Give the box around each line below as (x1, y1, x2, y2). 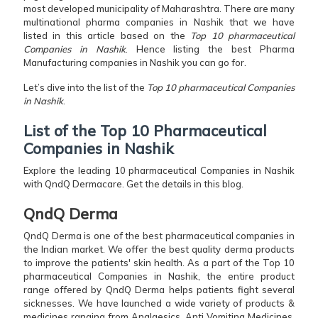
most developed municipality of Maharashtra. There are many (23, 3, 295, 15)
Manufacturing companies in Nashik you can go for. (23, 57, 248, 69)
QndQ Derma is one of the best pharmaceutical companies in (23, 230, 295, 242)
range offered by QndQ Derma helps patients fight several (23, 284, 295, 296)
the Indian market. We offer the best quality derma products (23, 243, 295, 256)
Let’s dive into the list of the (23, 82, 145, 94)
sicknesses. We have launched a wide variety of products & (23, 297, 295, 309)
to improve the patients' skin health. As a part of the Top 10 (23, 257, 295, 269)
